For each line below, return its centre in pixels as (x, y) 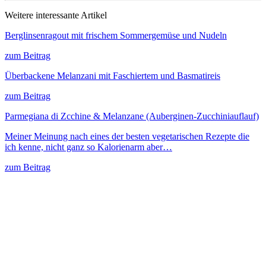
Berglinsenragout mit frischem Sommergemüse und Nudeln (116, 36)
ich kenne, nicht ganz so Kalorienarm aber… (88, 147)
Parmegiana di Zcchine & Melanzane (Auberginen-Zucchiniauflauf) (132, 116)
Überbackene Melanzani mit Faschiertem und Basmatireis (113, 76)
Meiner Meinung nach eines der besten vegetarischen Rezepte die (127, 137)
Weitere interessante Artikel (56, 15)
